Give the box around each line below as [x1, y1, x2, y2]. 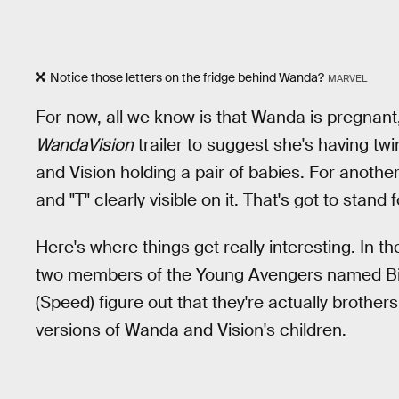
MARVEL [327, 72, 367, 85]
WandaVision [36, 133, 134, 156]
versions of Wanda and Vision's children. [36, 318, 346, 341]
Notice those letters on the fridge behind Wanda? [50, 69, 324, 86]
